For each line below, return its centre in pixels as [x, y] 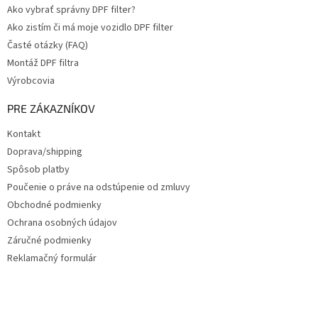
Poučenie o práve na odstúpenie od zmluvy [99, 187]
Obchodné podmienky [54, 205]
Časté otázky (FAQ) [48, 45]
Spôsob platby [38, 169]
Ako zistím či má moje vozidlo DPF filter [90, 27]
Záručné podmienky [49, 240]
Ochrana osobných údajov [62, 223]
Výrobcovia [31, 81]
